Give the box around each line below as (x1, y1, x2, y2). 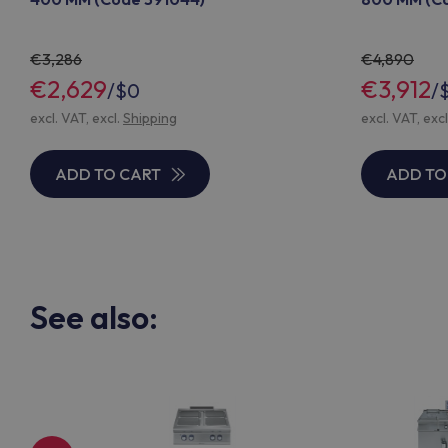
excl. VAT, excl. (30, 109, 123, 127)
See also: (30, 297, 158, 337)
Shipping (123, 109, 177, 127)
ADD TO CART (55, 164, 161, 184)
